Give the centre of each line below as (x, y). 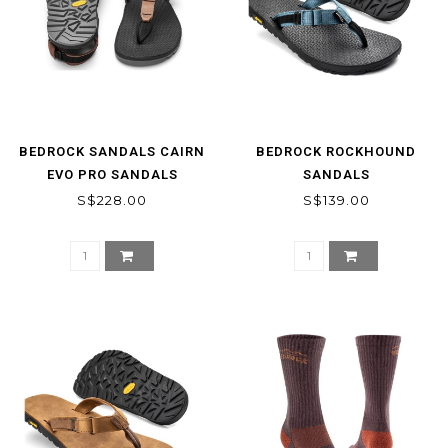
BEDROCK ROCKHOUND (336, 151)
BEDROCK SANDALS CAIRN (112, 151)
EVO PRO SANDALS (112, 174)
